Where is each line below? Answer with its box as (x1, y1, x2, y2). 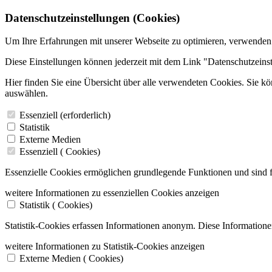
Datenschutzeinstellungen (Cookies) (5, 11, 180, 24)
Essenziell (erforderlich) (19, 110, 110, 121)
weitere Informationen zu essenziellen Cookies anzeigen (5, 188, 219, 199)
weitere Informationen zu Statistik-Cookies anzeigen (5, 241, 205, 252)
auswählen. (5, 88, 48, 99)
